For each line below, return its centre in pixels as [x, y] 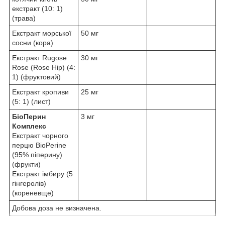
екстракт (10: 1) [37, 9]
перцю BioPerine [39, 145]
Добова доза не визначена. [57, 208]
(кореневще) [33, 193]
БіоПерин [29, 117]
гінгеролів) [29, 184]
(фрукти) [27, 164]
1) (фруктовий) [36, 77]
